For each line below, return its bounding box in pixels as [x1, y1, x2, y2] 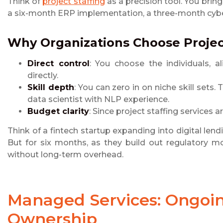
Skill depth [27, 83, 74, 93]
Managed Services [7, 190, 157, 210]
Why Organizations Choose [7, 35, 184, 50]
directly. [27, 71, 58, 81]
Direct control [27, 59, 90, 69]
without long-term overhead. [7, 150, 123, 160]
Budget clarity [27, 107, 89, 116]
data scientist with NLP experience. [27, 95, 169, 105]
